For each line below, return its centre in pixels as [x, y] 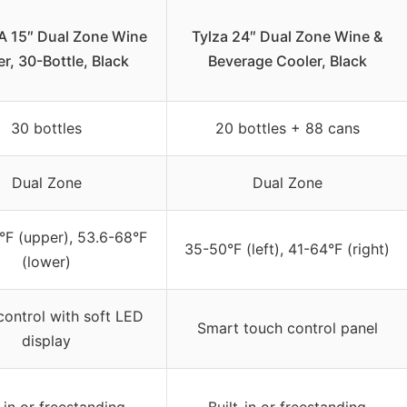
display [46, 341]
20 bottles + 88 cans [287, 129]
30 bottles [46, 129]
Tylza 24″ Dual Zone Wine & [287, 37]
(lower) [46, 262]
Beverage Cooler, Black [287, 61]
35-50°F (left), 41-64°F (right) [287, 249]
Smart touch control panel [287, 328]
